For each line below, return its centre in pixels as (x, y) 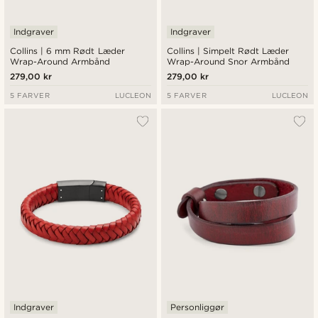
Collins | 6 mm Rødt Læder (67, 50)
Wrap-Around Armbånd (60, 61)
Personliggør (197, 307)
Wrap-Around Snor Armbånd (229, 61)
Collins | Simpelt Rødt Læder (228, 50)
